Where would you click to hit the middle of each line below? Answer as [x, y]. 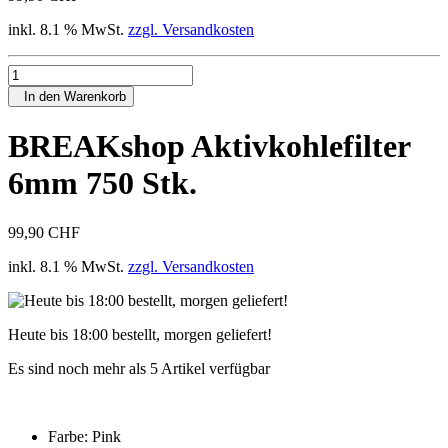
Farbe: [70, 436]
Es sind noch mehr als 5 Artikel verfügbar [139, 368]
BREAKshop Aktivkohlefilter [209, 146]
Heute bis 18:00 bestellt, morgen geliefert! [140, 334]
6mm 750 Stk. [102, 183]
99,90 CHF [44, 232]
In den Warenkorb [71, 96]
